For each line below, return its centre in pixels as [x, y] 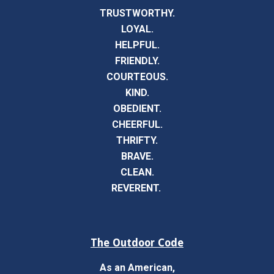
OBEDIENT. [137, 109]
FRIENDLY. [137, 61]
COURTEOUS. [137, 77]
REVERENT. [137, 188]
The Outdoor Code [137, 243]
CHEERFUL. [137, 124]
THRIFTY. [137, 140]
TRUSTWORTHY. [137, 13]
